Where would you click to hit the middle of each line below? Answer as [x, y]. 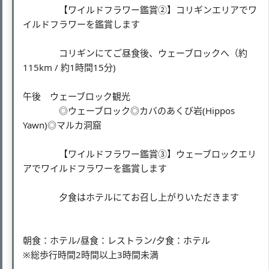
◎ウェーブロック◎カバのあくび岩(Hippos [129, 110]
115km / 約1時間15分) [69, 67]
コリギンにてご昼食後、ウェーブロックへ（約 [135, 53]
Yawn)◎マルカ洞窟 [62, 125]
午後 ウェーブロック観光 [77, 96]
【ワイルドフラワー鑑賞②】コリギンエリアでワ [140, 9]
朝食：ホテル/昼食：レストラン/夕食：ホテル [121, 240]
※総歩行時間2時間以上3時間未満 [91, 254]
